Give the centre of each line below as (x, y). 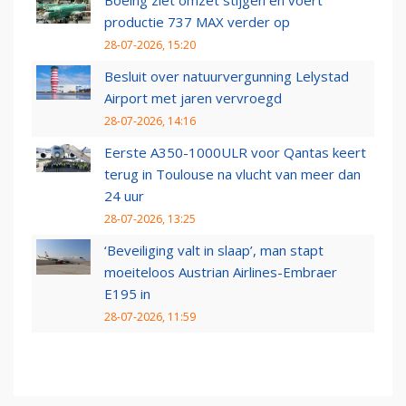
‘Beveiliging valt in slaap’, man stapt (214, 251)
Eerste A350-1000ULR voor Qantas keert (235, 153)
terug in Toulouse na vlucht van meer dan (232, 174)
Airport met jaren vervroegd (193, 98)
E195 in (127, 294)
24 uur (124, 196)
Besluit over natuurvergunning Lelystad (227, 77)
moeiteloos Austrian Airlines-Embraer (221, 272)
